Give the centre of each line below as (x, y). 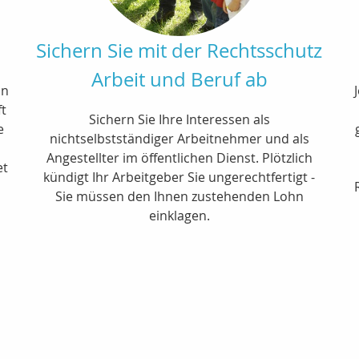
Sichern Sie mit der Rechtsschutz (179, 50)
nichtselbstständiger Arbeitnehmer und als (179, 138)
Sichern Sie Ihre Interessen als (179, 119)
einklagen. (179, 215)
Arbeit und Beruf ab (179, 79)
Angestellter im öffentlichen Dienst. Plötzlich (179, 157)
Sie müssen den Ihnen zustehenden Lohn (179, 196)
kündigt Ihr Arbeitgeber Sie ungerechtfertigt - (179, 177)
